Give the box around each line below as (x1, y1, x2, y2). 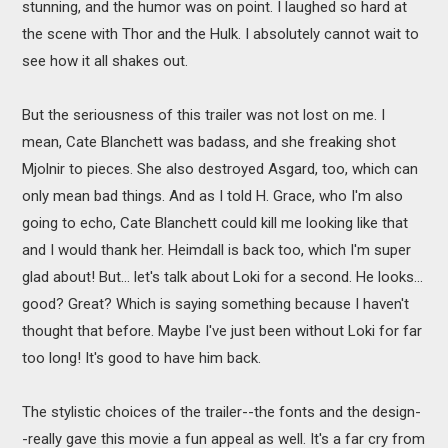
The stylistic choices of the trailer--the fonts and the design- (22, 402, 422, 421)
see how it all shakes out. (22, 51, 189, 70)
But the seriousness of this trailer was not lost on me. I (22, 105, 386, 124)
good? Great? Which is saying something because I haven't (22, 294, 410, 313)
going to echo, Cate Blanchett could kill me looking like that (22, 213, 409, 232)
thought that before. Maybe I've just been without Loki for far (22, 321, 423, 340)
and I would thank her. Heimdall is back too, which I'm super (22, 240, 412, 259)
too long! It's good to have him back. (22, 348, 262, 367)
